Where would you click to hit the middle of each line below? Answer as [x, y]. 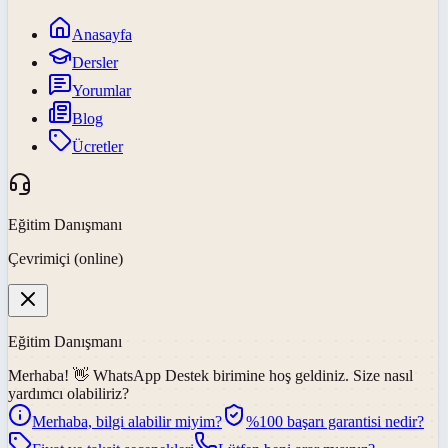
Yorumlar [101, 90]
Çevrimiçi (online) [65, 258]
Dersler [95, 62]
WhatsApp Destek [151, 375]
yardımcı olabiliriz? [68, 393]
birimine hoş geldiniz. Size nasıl [313, 375]
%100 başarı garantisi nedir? [335, 421]
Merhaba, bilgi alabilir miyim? [127, 421]
